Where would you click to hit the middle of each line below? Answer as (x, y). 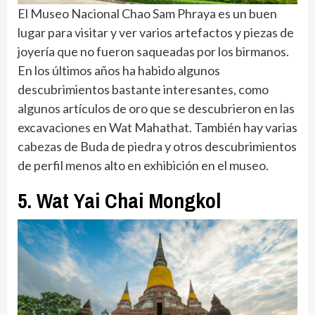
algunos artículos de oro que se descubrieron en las (156, 108)
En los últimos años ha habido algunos (119, 70)
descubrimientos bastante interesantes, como (143, 89)
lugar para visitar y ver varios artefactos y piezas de (156, 32)
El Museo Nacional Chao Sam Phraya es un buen (147, 13)
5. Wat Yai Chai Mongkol (119, 200)
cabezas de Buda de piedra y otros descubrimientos (157, 146)
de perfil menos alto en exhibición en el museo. (143, 165)
